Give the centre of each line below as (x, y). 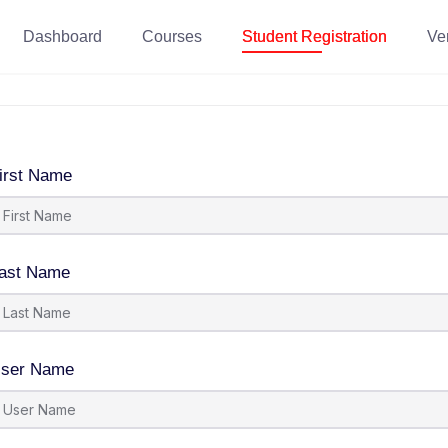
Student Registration (314, 36)
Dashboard (62, 36)
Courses (172, 36)
